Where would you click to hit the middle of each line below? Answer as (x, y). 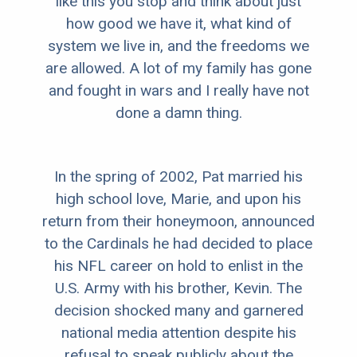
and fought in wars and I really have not (178, 91)
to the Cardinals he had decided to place (178, 244)
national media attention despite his (178, 333)
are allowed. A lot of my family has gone (178, 69)
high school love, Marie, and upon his (178, 199)
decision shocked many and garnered (178, 311)
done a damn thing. (178, 113)
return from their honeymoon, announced (178, 222)
